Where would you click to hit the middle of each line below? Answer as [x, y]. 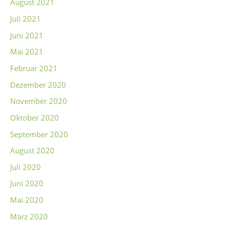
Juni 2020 [27, 183]
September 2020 [39, 134]
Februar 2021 [34, 68]
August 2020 [32, 151]
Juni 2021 [27, 35]
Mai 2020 [27, 200]
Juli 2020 [25, 167]
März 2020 [29, 216]
